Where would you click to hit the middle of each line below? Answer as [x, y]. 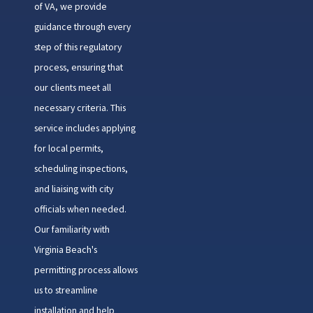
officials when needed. [80, 209]
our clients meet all [72, 88]
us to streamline [66, 290]
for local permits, [68, 148]
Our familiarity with [72, 230]
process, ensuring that [78, 67]
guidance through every [82, 27]
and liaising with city [73, 189]
